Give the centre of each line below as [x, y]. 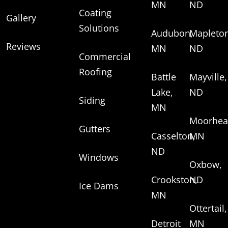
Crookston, [175, 180]
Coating [95, 13]
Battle [164, 77]
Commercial [105, 57]
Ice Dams [98, 186]
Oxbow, [206, 165]
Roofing [95, 72]
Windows [98, 158]
